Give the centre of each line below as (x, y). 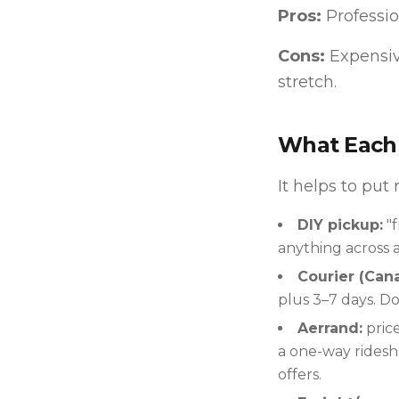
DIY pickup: (340, 225)
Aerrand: (330, 328)
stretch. (307, 82)
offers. (300, 375)
